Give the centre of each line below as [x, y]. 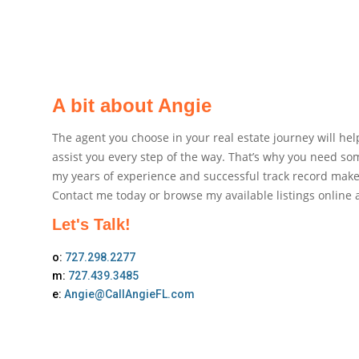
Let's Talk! [91, 224]
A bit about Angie [131, 105]
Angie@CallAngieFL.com [129, 294]
